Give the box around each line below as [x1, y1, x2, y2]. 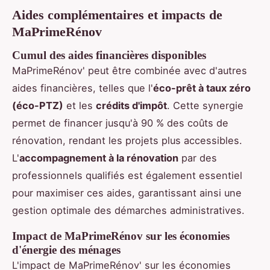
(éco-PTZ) [12, 99, 63, 112]
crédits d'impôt [96, 99, 167, 112]
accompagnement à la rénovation [19, 152, 178, 165]
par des [178, 152, 217, 165]
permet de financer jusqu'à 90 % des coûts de [12, 117, 228, 130]
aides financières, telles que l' [12, 82, 153, 95]
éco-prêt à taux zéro [153, 82, 251, 95]
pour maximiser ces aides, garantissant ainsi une [12, 187, 242, 199]
